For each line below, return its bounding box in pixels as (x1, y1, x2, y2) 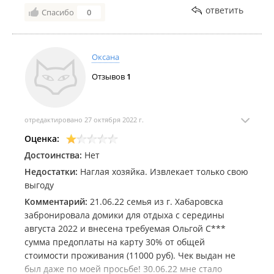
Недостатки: (24, 166, 78, 177)
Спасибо (42, 7, 74, 18)
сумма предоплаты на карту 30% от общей (24, 236, 205, 248)
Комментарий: (24, 196, 87, 207)
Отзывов (92, 71, 127, 82)
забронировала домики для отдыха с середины (24, 209, 224, 221)
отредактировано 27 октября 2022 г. (24, 115, 144, 124)
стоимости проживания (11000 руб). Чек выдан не (24, 250, 235, 261)
